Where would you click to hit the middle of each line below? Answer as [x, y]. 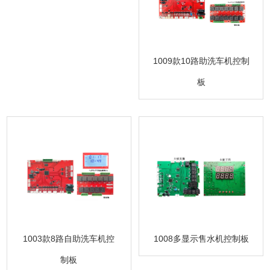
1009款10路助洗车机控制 [201, 61]
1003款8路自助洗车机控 [69, 238]
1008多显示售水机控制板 [201, 238]
